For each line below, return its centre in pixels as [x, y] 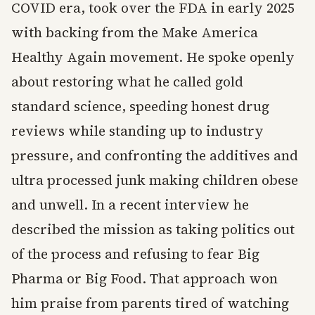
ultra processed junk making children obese [155, 180]
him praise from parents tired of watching [150, 303]
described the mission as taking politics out [153, 230]
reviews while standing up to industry [137, 131]
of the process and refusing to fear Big [135, 254]
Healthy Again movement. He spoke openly [153, 57]
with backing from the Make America [135, 33]
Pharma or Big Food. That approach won [144, 279]
